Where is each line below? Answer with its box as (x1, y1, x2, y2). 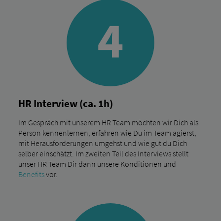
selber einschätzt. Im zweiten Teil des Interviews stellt (18, 148, 188, 159)
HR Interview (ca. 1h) (18, 97, 113, 110)
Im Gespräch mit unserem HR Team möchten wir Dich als (18, 117, 198, 128)
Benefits (18, 169, 44, 180)
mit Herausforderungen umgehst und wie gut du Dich (18, 138, 187, 148)
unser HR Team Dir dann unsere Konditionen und (18, 159, 176, 169)
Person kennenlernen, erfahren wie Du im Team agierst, (18, 128, 196, 138)
